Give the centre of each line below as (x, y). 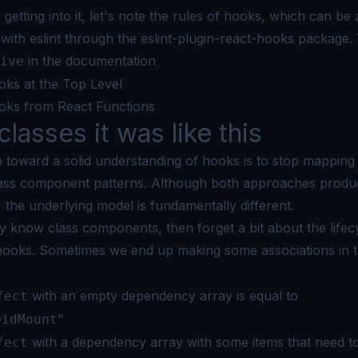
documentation (111, 60)
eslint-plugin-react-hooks (217, 38)
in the (45, 60)
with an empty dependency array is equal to (163, 295)
